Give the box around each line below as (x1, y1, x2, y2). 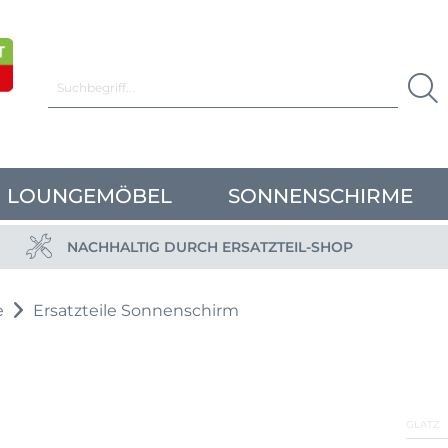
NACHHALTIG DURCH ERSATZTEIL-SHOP (67, 237, 353, 256)
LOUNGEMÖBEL (7, 183, 172, 208)
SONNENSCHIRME (228, 183, 413, 208)
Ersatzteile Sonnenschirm (33, 300, 239, 320)
